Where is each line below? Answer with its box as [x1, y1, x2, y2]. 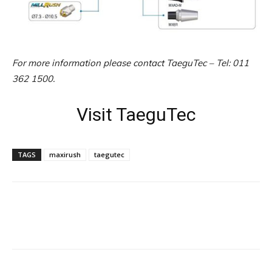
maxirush [49, 149, 81, 159]
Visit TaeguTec [76, 103, 196, 125]
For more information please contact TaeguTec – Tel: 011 [12, 56, 249, 69]
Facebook [41, 219, 73, 228]
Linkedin [163, 219, 191, 228]
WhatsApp [236, 219, 268, 228]
